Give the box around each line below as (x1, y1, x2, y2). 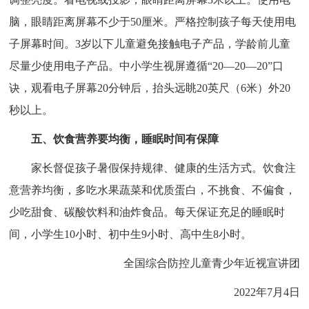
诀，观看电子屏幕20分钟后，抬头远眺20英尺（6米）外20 (9, 81, 291, 94)
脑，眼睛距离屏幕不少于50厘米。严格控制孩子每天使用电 (9, 15, 297, 28)
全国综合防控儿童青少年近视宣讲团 (123, 257, 300, 269)
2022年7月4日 (233, 286, 300, 298)
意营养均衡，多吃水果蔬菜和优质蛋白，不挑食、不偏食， (9, 183, 297, 196)
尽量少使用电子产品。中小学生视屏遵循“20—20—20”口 (9, 59, 284, 72)
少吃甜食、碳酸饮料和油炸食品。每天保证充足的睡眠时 (9, 206, 286, 218)
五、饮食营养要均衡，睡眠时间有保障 (31, 132, 219, 145)
